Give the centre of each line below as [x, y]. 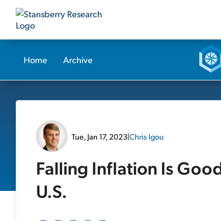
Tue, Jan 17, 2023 [99, 136]
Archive [78, 59]
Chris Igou [147, 136]
